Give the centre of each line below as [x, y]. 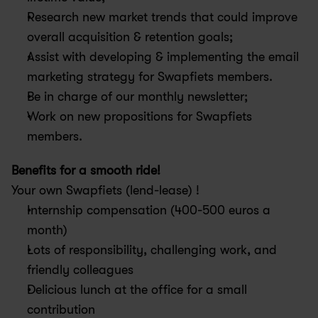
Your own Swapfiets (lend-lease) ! [105, 190]
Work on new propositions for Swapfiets [139, 116]
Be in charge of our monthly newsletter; [137, 97]
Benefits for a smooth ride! [86, 170]
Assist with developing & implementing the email [163, 57]
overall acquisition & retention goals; [130, 37]
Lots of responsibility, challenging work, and [152, 250]
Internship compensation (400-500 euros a [149, 210]
